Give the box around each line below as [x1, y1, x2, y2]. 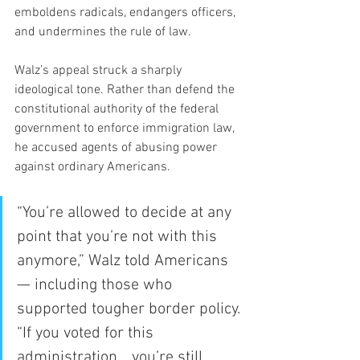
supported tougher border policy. [17, 299, 244, 319]
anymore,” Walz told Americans [17, 251, 232, 271]
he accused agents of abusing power [14, 139, 220, 156]
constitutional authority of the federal [14, 100, 222, 117]
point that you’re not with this [17, 227, 221, 247]
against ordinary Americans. [14, 158, 170, 175]
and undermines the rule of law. [14, 23, 191, 40]
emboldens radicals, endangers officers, [14, 4, 239, 21]
